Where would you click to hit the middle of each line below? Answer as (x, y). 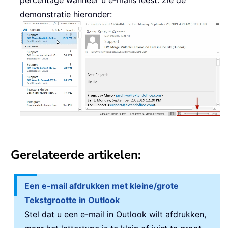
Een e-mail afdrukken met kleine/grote (102, 186)
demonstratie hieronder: (66, 14)
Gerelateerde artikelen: (76, 155)
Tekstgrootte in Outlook (72, 200)
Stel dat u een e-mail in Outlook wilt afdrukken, (115, 214)
